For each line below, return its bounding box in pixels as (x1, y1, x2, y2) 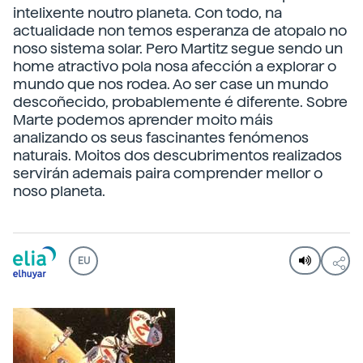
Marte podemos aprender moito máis (13, 111, 273, 128)
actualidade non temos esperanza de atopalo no (13, 22, 347, 39)
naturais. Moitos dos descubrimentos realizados (13, 147, 342, 164)
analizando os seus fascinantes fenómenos (13, 129, 309, 146)
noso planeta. (13, 182, 105, 199)
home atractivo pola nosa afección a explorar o (13, 58, 336, 75)
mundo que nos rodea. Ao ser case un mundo (13, 75, 328, 92)
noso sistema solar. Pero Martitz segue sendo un (13, 40, 343, 57)
